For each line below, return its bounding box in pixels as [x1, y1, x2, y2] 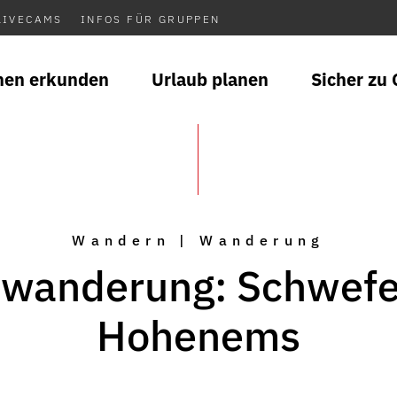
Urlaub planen [152, 67, 269, 91]
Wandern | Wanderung [72, 231, 325, 249]
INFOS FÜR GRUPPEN [80, 12, 221, 26]
